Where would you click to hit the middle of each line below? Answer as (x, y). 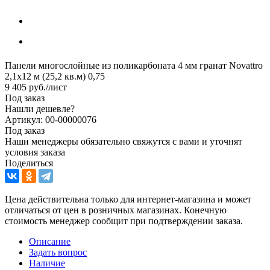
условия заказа (35, 152)
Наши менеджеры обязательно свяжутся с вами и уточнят (124, 141)
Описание (50, 241)
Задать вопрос (58, 252)
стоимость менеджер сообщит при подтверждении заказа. (124, 221)
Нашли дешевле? (40, 108)
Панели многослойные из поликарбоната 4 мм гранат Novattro (134, 65)
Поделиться (29, 163)
